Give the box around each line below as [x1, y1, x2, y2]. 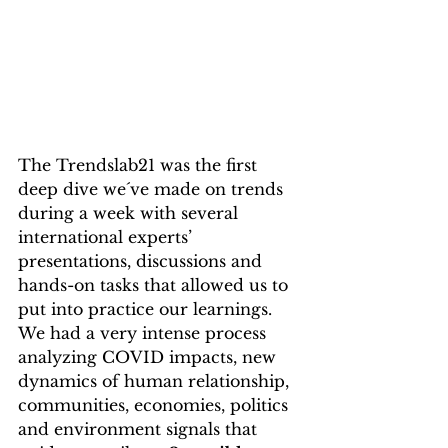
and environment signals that [18, 419, 262, 439]
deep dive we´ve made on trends [18, 179, 288, 199]
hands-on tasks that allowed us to [18, 275, 293, 295]
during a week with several [18, 203, 243, 223]
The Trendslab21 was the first [18, 155, 262, 175]
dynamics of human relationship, [18, 371, 294, 391]
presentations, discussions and [18, 251, 267, 271]
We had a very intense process [18, 323, 271, 343]
